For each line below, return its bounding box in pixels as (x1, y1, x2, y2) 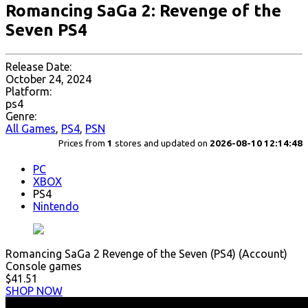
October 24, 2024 (5, 73, 91, 86)
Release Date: (5, 60, 71, 74)
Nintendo (33, 200, 79, 213)
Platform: (5, 85, 52, 98)
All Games (5, 122, 56, 135)
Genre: (5, 110, 36, 123)
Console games (5, 260, 82, 273)
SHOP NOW (5, 285, 63, 298)
